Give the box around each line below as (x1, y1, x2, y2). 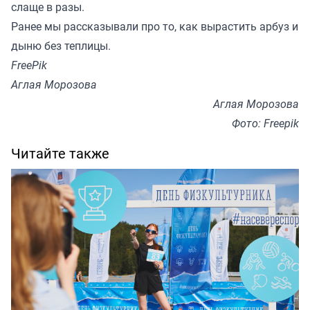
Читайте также (11, 143, 109, 163)
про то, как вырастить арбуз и (138, 18, 298, 34)
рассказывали (64, 18, 138, 34)
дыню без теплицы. (11, 37, 113, 53)
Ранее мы (11, 18, 64, 34)
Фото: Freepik (232, 115, 299, 131)
